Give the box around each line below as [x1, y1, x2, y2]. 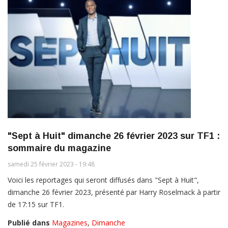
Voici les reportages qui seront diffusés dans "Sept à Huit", [8, 175, 199, 185]
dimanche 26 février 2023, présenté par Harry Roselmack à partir [8, 187, 220, 197]
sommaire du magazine [8, 142, 111, 153]
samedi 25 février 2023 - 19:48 [8, 159, 95, 168]
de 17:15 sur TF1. [8, 199, 64, 209]
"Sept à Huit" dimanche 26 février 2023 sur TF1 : [8, 130, 220, 141]
